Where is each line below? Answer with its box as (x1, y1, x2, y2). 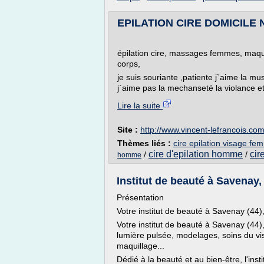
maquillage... (117, 241, 164, 250)
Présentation (117, 193, 164, 202)
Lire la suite (117, 101, 163, 110)
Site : (117, 125, 140, 134)
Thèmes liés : (117, 138, 173, 148)
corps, (117, 59, 140, 68)
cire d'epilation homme (148, 149, 243, 159)
